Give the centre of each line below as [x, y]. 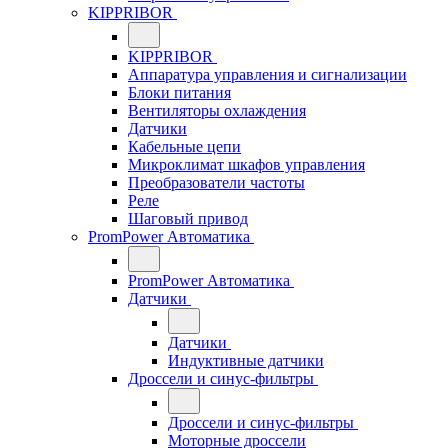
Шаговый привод [188, 218]
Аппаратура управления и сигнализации [267, 74]
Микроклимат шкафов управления [246, 164]
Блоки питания [179, 92]
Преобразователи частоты [216, 182]
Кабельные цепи [184, 146]
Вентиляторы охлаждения [217, 110]
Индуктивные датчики [246, 360]
